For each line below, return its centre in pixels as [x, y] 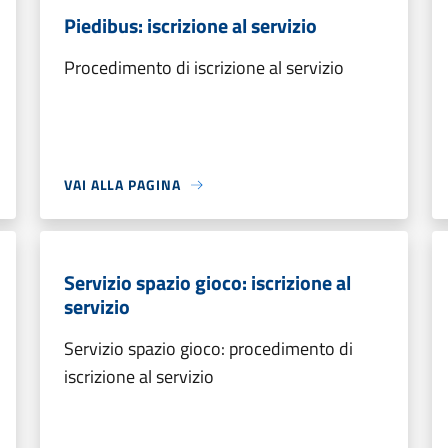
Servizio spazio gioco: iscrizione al [207, 282]
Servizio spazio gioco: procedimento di [208, 348]
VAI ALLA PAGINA [122, 184]
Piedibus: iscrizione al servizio [190, 25]
